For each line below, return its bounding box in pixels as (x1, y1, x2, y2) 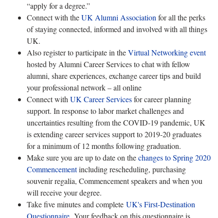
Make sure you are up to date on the (27, 152, 138, 163)
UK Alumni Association (81, 12, 156, 22)
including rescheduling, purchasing (77, 163, 186, 174)
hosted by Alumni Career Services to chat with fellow (27, 58, 190, 69)
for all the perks (156, 12, 205, 22)
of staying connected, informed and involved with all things (27, 23, 207, 34)
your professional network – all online (27, 82, 142, 92)
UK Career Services (70, 93, 132, 104)
